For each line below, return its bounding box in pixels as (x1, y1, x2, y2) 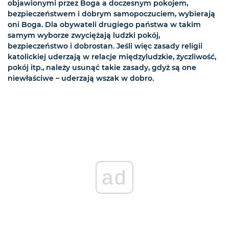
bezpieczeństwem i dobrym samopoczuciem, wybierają (8, 9, 215, 19)
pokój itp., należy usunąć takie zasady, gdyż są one (8, 63, 196, 73)
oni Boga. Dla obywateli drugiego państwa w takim (8, 20, 201, 30)
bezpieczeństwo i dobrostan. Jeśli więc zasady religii (8, 41, 202, 51)
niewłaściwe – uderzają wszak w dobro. (8, 74, 154, 83)
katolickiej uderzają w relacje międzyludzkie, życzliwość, (8, 52, 216, 62)
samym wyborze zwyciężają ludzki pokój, (8, 31, 160, 40)
